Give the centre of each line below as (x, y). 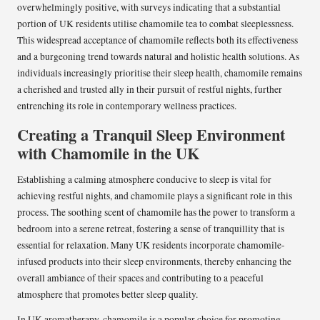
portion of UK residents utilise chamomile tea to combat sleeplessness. (155, 24)
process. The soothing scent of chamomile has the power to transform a (156, 212)
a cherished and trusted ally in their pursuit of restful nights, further (150, 90)
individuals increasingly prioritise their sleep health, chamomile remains (160, 73)
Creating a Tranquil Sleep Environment (151, 135)
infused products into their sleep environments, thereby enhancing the (154, 262)
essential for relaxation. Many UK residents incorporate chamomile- (151, 245)
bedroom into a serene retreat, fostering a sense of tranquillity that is (151, 229)
